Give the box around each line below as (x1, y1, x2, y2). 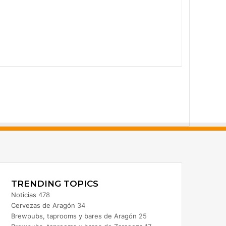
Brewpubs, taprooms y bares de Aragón (11, 211, 137, 220)
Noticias (11, 190, 36, 199)
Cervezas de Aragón (11, 201, 75, 209)
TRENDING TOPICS (11, 178, 98, 189)
